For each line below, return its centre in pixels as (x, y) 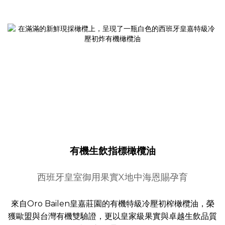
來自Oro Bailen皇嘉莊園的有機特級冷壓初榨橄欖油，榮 (113, 204)
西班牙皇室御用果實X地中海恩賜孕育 (113, 178)
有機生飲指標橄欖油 (113, 151)
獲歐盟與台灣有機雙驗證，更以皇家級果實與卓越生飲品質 (113, 216)
